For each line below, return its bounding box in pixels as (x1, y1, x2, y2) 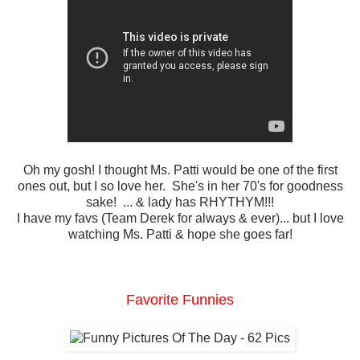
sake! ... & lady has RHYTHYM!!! (86, 195, 274, 210)
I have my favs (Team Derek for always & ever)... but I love (16, 211, 344, 226)
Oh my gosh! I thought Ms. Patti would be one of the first (22, 163, 337, 178)
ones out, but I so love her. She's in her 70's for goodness (17, 179, 343, 194)
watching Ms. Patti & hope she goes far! (67, 227, 292, 242)
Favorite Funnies (126, 292, 234, 309)
